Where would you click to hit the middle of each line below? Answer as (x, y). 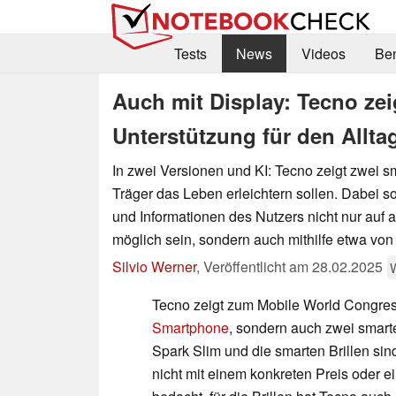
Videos (323, 54)
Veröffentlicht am (258, 266)
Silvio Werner (154, 266)
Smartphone (190, 327)
